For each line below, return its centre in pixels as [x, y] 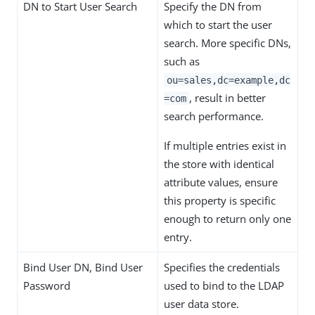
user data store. [201, 303]
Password [47, 285]
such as [182, 61]
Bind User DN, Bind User [83, 267]
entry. [178, 237]
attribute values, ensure [221, 182]
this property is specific [220, 200]
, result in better [227, 97]
